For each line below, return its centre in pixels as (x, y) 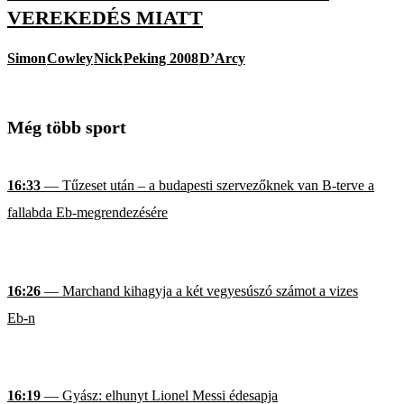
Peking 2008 (161, 59)
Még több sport (67, 128)
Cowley (70, 59)
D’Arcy (222, 59)
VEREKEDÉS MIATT (105, 17)
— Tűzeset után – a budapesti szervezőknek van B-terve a (207, 186)
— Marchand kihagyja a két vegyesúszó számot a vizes (199, 290)
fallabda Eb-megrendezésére (87, 213)
